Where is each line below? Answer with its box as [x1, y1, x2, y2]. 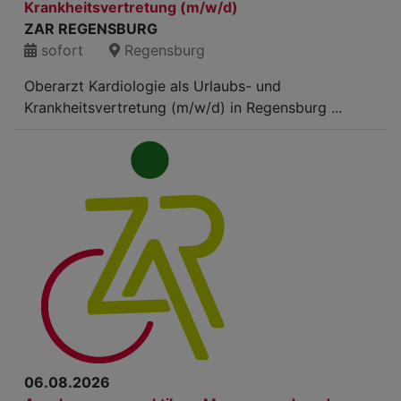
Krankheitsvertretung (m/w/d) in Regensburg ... [24, 98, 342, 116]
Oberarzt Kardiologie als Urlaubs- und [24, 77, 281, 95]
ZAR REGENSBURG [24, 20, 158, 38]
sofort [37, 41, 83, 59]
